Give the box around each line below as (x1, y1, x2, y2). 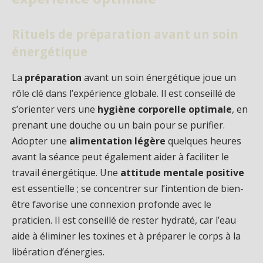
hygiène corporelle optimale (97, 102, 232, 116)
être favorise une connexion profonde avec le (12, 197, 211, 211)
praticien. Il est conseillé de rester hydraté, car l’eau (12, 213, 236, 227)
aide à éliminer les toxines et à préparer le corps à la (12, 229, 241, 242)
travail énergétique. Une (12, 166, 120, 179)
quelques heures (166, 134, 241, 147)
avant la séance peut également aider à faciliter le (12, 150, 229, 163)
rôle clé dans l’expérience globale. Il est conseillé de (12, 86, 235, 100)
